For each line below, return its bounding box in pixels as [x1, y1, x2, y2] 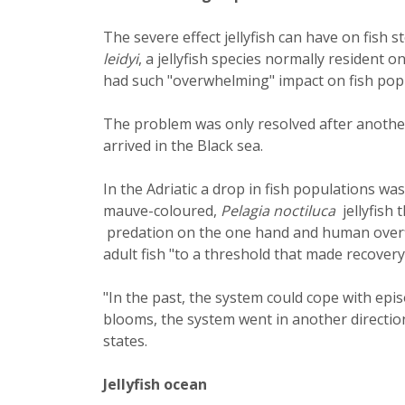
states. [103, 331, 147, 352]
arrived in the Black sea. [103, 136, 263, 156]
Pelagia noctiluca [221, 201, 335, 221]
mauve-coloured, [103, 201, 221, 221]
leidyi [103, 49, 138, 70]
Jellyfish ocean [103, 374, 207, 395]
